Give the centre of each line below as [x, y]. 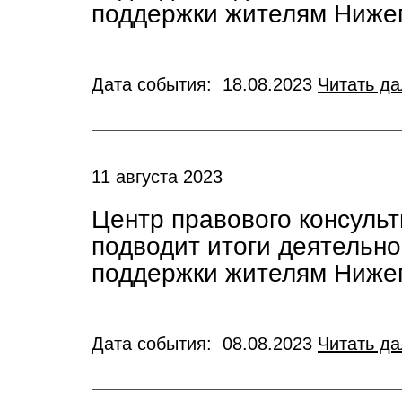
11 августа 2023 [157, 177]
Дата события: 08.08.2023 [205, 344]
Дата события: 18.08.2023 [205, 84]
